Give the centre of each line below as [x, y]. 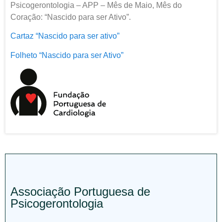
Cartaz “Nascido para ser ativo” [65, 36]
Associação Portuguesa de [80, 191]
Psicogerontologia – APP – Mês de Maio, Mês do [96, 5]
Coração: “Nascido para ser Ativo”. [71, 17]
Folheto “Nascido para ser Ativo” [67, 55]
